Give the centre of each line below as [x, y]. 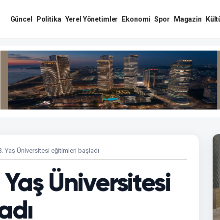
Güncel [21, 19]
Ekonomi [136, 19]
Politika [49, 19]
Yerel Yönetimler [92, 19]
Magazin [188, 19]
